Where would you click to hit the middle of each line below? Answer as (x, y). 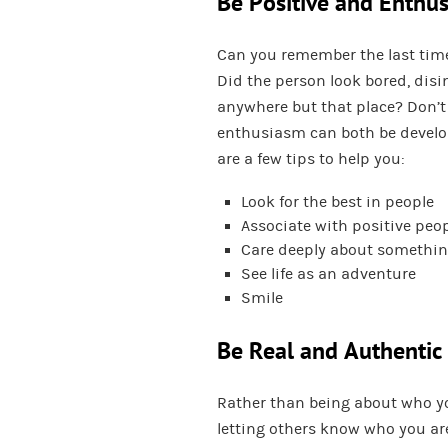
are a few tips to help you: (311, 159)
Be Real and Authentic (329, 352)
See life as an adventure (328, 274)
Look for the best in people (337, 202)
